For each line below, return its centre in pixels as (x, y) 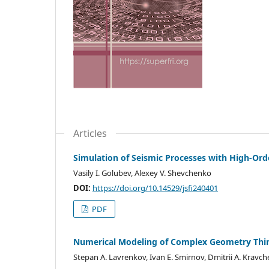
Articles (90, 133)
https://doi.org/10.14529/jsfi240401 (155, 188)
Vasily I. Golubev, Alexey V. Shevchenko (142, 173)
